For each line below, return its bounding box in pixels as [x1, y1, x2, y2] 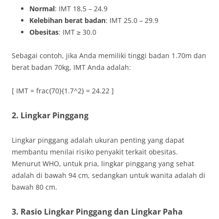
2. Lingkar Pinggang [12, 110, 88, 121]
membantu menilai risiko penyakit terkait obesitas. [12, 147, 178, 156]
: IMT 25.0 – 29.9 [106, 16, 158, 25]
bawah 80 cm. [12, 182, 57, 192]
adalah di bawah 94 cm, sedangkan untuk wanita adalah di [12, 171, 205, 180]
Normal [29, 4, 55, 13]
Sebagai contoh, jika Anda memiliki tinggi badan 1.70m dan [12, 51, 206, 60]
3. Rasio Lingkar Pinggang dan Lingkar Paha [12, 206, 183, 217]
